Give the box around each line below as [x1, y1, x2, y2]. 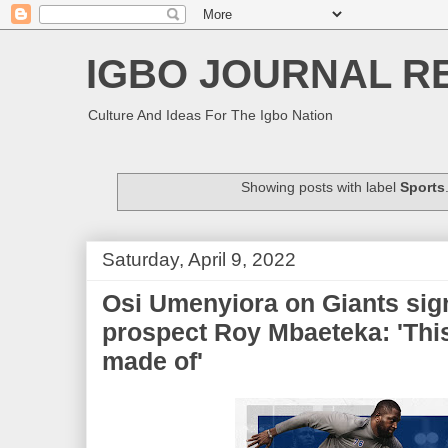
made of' [102, 346, 203, 375]
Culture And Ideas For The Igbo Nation [88, 107, 333, 123]
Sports [399, 179, 445, 196]
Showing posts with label [240, 179, 400, 196]
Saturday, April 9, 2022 [102, 248, 296, 270]
